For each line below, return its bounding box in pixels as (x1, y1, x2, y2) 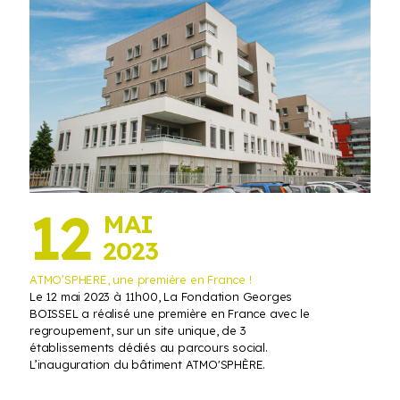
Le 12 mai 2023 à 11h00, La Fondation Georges (29, 288, 293, 304)
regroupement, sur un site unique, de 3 (29, 322, 246, 337)
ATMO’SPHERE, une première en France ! (29, 271, 252, 287)
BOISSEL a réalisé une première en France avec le (29, 305, 310, 321)
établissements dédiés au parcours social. (29, 339, 268, 354)
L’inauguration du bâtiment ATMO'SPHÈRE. (29, 356, 266, 371)
